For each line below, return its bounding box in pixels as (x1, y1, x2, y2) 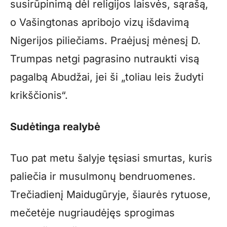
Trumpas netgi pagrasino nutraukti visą (10, 52, 199, 65)
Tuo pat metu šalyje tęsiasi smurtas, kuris (10, 152, 212, 164)
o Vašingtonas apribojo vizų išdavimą (10, 16, 189, 28)
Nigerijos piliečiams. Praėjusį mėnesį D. (10, 34, 201, 47)
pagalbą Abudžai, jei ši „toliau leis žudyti (10, 70, 204, 83)
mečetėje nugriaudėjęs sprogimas (10, 206, 175, 219)
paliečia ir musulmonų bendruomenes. (10, 170, 196, 182)
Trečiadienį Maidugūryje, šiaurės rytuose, (10, 188, 211, 201)
